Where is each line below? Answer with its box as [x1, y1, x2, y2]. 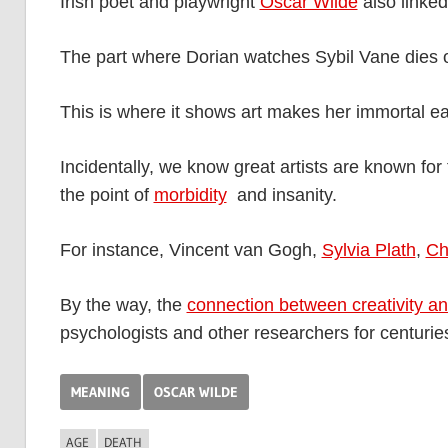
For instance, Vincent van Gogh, [59, 240, 322, 261]
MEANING [70, 382, 130, 401]
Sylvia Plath [321, 240, 416, 261]
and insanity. [226, 185, 337, 206]
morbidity [153, 185, 227, 206]
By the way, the [59, 295, 187, 316]
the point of [59, 185, 154, 206]
